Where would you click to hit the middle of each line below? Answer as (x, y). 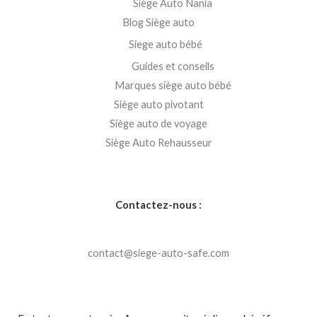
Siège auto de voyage (158, 123)
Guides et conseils (173, 66)
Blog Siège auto (158, 23)
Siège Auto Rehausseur (158, 142)
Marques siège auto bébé (173, 85)
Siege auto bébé (166, 45)
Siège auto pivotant (158, 104)
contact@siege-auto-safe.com (158, 253)
